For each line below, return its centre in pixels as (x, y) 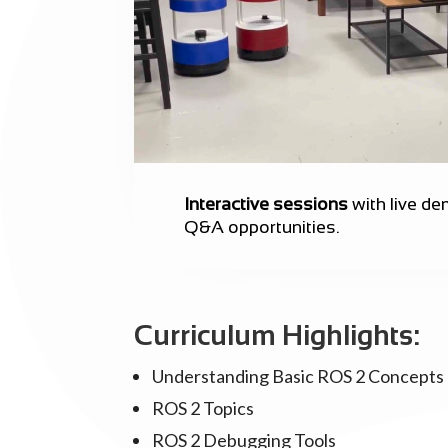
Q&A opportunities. (262, 226)
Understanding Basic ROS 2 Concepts (298, 376)
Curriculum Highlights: (277, 336)
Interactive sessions (266, 203)
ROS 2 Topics (203, 408)
